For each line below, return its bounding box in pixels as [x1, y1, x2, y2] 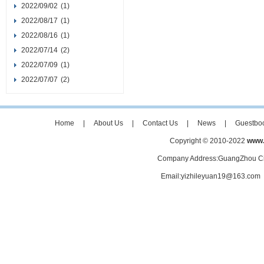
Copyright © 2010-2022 [170, 137, 247, 145]
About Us [94, 119, 123, 127]
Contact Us [143, 119, 178, 127]
